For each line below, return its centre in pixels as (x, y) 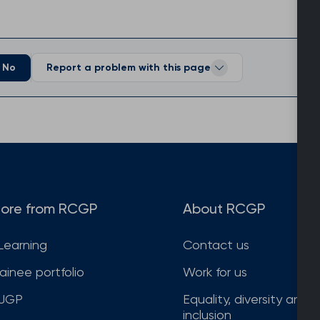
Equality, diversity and (246, 299)
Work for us (215, 272)
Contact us (216, 245)
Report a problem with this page (129, 68)
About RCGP (224, 209)
